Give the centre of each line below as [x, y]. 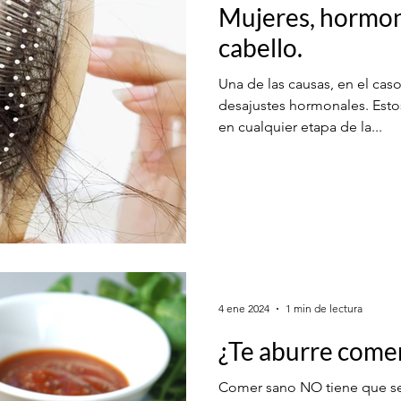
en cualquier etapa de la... [300, 127]
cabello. [260, 47]
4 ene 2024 [244, 308]
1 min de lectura [324, 308]
